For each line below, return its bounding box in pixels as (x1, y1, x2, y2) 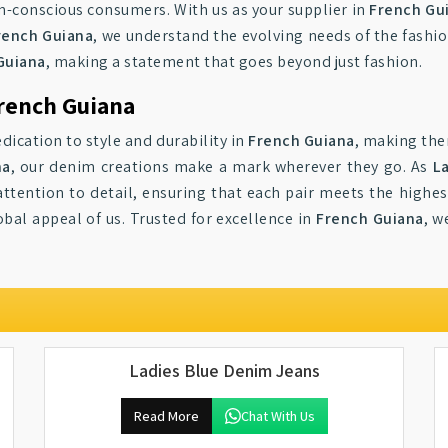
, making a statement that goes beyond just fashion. (45, 51, 422, 72)
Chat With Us (240, 407, 315, 425)
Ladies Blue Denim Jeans (128, 359, 320, 382)
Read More (133, 407, 199, 425)
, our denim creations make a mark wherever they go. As (10, 156, 433, 177)
